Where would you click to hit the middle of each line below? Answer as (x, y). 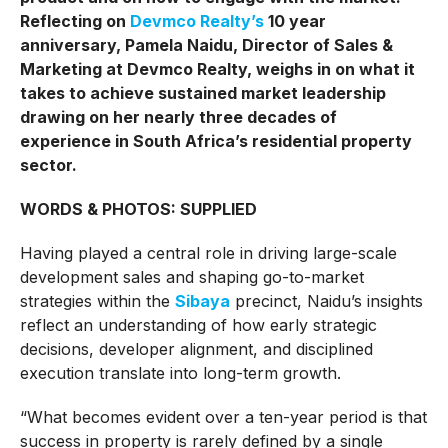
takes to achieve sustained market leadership (202, 93)
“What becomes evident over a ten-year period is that (223, 417)
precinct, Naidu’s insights (326, 301)
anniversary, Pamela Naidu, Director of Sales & (206, 45)
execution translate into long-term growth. (180, 373)
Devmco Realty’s (196, 21)
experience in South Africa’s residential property (215, 141)
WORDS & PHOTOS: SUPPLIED (138, 209)
